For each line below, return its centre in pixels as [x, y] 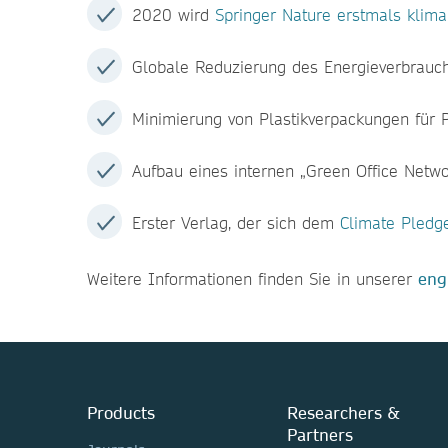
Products [121, 412]
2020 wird [173, 14]
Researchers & [343, 412]
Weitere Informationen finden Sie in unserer [252, 278]
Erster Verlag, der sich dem [236, 222]
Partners [320, 434]
